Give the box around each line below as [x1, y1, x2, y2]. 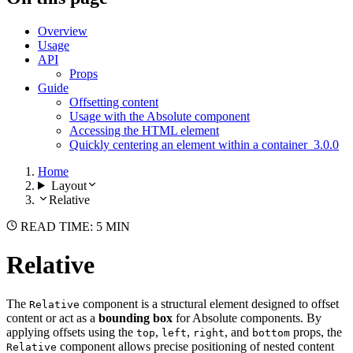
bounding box [98, 310, 173, 325]
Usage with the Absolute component [69, 109, 250, 123]
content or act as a [6, 310, 98, 325]
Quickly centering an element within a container [69, 137, 314, 151]
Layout [50, 178, 87, 192]
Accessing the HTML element [69, 123, 219, 137]
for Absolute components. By [173, 310, 321, 325]
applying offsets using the [6, 325, 136, 339]
